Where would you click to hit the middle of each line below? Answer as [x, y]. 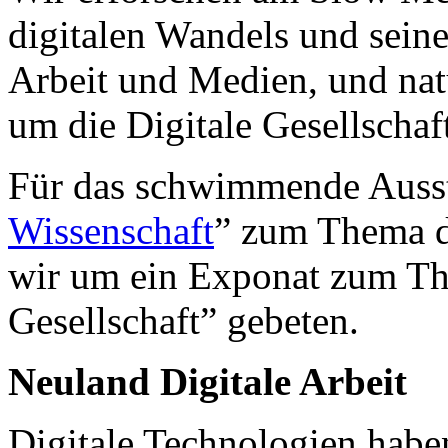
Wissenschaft [111, 230]
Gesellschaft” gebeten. [183, 320]
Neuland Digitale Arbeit [207, 381]
